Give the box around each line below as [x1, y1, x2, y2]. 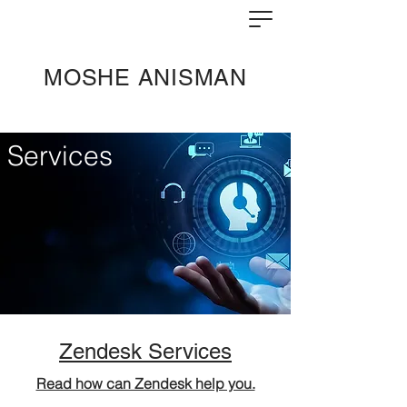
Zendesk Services [59, 339, 232, 363]
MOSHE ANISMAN [44, 65, 247, 91]
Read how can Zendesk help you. [35, 374, 255, 392]
